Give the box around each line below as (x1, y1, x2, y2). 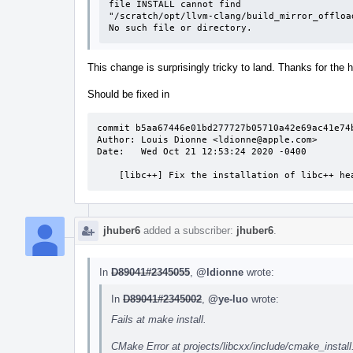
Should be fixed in (87, 87, 169, 100)
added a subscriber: (140, 224, 236, 236)
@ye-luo (208, 292, 248, 305)
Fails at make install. (111, 313, 206, 325)
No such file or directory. (109, 22, 252, 33)
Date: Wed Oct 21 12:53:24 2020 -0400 (97, 146, 307, 157)
